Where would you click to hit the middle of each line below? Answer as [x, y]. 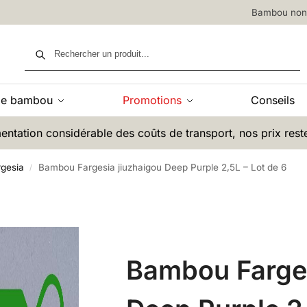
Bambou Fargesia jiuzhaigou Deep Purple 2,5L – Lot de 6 [163, 167]
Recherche [275, 44]
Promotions [152, 100]
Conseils [273, 100]
